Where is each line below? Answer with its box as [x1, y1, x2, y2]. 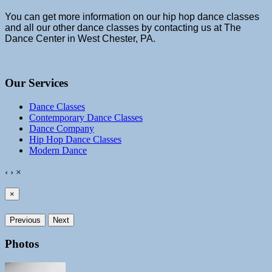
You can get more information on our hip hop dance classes [5, 12, 259, 22]
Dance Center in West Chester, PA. [5, 33, 155, 44]
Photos [5, 237, 39, 251]
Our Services [5, 76, 68, 90]
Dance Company [29, 123, 94, 134]
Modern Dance [29, 144, 87, 155]
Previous [10, 215, 41, 225]
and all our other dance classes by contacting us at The [5, 22, 241, 33]
